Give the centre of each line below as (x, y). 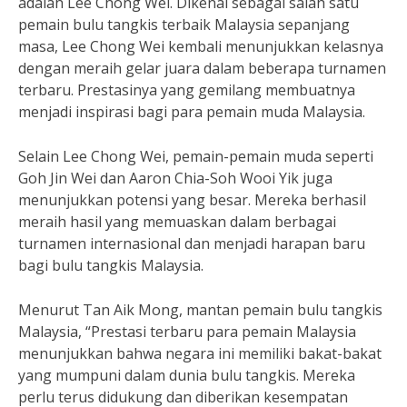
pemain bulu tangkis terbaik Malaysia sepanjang (184, 25)
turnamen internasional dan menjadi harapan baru (192, 243)
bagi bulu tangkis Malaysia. (111, 265)
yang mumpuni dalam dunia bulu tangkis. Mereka (187, 375)
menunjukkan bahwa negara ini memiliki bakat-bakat (200, 353)
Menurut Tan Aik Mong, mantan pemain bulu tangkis (200, 310)
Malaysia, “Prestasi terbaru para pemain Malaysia (187, 332)
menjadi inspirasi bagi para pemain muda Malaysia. (192, 112)
